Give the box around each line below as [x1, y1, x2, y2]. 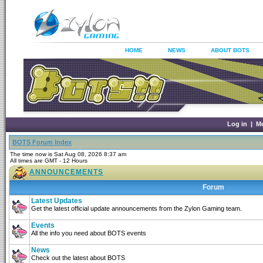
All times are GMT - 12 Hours [10, 157, 87, 164]
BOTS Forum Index [12, 139, 72, 146]
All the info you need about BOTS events [31, 230, 146, 237]
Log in [227, 120, 247, 127]
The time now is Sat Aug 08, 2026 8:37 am [10, 151, 126, 157]
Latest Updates [31, 197, 82, 205]
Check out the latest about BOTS [31, 254, 125, 261]
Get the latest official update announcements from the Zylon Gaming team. [31, 205, 242, 212]
